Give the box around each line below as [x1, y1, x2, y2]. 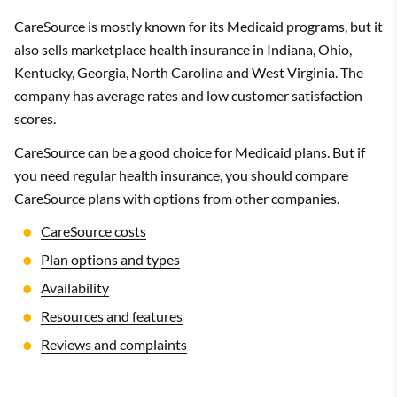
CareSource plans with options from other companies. [14, 190, 339, 206]
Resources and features [41, 307, 183, 324]
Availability [41, 279, 109, 296]
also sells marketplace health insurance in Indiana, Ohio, [14, 41, 352, 58]
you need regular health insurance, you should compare [14, 167, 348, 183]
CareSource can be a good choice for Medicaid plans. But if [14, 144, 365, 160]
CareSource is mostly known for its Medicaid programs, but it [14, 18, 383, 35]
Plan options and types [41, 251, 180, 268]
